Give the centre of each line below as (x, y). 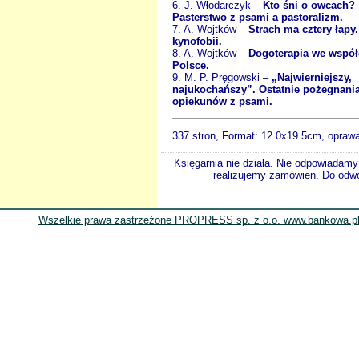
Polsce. (191, 65)
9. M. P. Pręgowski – (222, 77)
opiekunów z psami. (222, 101)
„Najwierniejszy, (312, 77)
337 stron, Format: (217, 135)
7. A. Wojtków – (210, 29)
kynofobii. (197, 41)
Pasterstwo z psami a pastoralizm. (258, 17)
